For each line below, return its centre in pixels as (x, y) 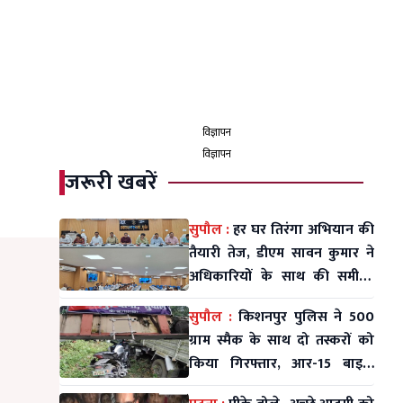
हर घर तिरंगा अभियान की (304, 230)
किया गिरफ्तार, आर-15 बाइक (282, 364)
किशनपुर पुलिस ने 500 (306, 317)
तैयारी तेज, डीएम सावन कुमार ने (282, 253)
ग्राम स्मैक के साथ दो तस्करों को (282, 340)
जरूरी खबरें (111, 183)
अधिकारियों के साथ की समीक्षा (282, 277)
